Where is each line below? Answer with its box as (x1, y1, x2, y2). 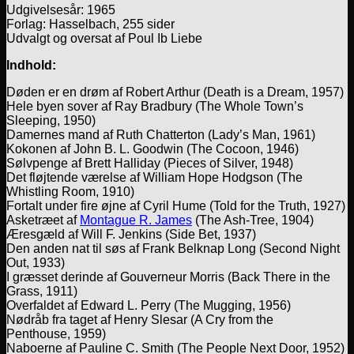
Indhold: (6, 58, 56, 72)
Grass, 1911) (6, 284, 77, 298)
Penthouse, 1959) (6, 326, 106, 341)
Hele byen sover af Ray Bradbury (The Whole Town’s (6, 99, 303, 113)
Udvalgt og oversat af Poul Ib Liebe (6, 31, 202, 45)
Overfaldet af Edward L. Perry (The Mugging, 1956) (6, 298, 291, 312)
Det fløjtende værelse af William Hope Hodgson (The (6, 170, 303, 184)
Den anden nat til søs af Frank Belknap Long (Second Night (6, 241, 340, 255)
